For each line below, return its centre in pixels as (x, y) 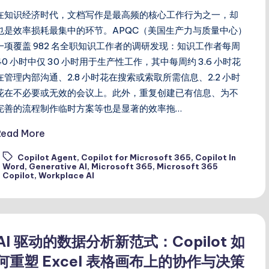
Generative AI (58, 166)
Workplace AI (67, 175)
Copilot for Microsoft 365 (136, 157)
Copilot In (216, 157)
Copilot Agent (47, 157)
